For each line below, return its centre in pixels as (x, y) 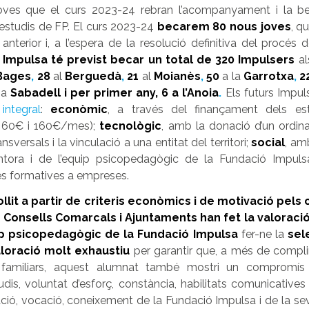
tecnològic (131, 126)
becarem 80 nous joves (224, 26)
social (268, 142)
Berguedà (93, 76)
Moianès (177, 76)
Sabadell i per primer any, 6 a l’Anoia (114, 92)
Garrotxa (268, 76)
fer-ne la (262, 235)
